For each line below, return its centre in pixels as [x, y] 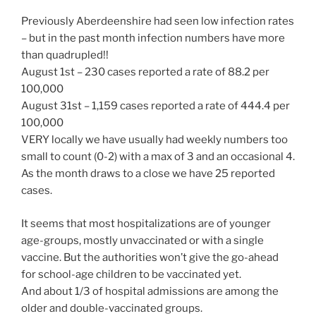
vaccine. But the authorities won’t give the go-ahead [150, 257]
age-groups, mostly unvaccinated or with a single [142, 240]
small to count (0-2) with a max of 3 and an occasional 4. [158, 157]
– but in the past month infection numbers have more [153, 38]
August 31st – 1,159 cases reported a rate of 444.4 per [156, 106]
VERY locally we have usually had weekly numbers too [154, 140]
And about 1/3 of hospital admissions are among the [150, 291]
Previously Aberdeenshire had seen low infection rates [158, 22]
